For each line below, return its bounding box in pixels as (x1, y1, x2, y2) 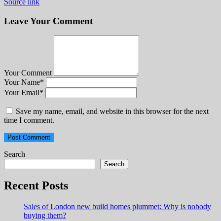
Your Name (4, 78, 40, 87)
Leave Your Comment (4, 15, 93, 26)
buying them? (24, 211, 66, 220)
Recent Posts (4, 179, 68, 192)
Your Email (4, 88, 39, 97)
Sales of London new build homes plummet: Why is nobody (24, 202, 211, 211)
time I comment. (4, 116, 54, 125)
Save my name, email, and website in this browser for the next (16, 107, 209, 116)
